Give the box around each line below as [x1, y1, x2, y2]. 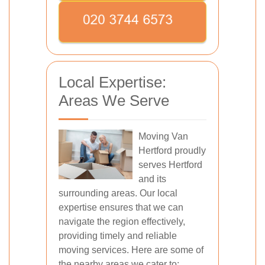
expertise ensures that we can [59, 202, 183, 213]
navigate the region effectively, [59, 216, 185, 227]
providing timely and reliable [59, 231, 177, 241]
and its [138, 174, 166, 185]
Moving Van [138, 131, 188, 142]
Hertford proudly [138, 146, 206, 156]
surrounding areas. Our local [59, 188, 177, 199]
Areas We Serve [59, 92, 169, 110]
